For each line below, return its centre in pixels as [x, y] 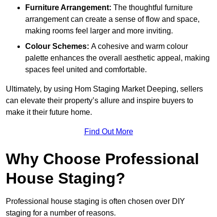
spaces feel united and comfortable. [86, 69]
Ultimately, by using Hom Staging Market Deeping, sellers [104, 89]
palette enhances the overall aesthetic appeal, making [117, 58]
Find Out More [108, 131]
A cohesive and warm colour [139, 46]
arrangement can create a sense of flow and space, [112, 19]
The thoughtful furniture [152, 7]
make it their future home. [49, 112]
